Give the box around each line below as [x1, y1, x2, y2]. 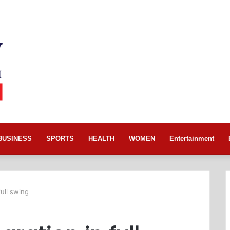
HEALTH [88, 135, 114, 143]
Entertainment [169, 135, 214, 143]
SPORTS [46, 135, 74, 143]
